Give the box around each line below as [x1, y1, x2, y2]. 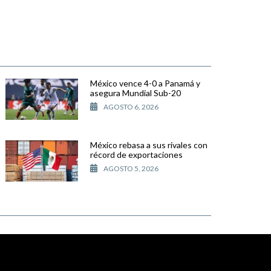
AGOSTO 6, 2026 [103, 102, 158, 112]
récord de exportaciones [90, 149, 183, 160]
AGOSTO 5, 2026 [103, 164, 158, 174]
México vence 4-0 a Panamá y [90, 78, 200, 89]
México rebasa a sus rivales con [90, 140, 207, 151]
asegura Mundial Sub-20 [90, 88, 181, 99]
